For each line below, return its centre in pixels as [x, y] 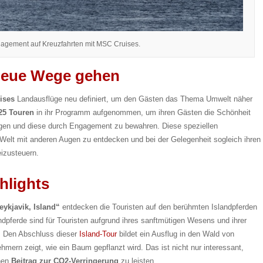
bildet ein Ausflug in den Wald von [176, 234]
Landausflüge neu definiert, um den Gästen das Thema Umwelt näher [134, 99]
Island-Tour [98, 234]
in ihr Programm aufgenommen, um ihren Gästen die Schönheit [142, 113]
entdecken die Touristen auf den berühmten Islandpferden [159, 207]
